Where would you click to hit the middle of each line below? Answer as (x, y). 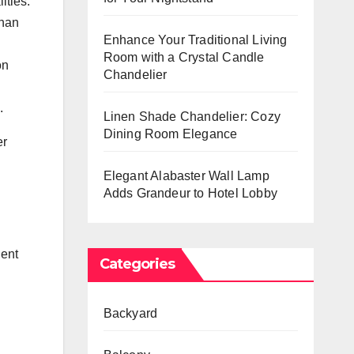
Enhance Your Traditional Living (195, 40)
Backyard (130, 313)
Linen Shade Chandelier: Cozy (192, 116)
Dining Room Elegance (170, 134)
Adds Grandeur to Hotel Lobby (190, 193)
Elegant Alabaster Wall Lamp (186, 175)
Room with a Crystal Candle (184, 57)
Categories (137, 264)
